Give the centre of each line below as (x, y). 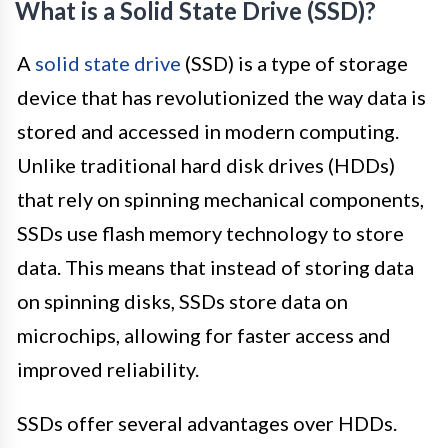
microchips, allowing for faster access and (204, 335)
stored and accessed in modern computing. (208, 131)
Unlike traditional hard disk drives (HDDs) (206, 165)
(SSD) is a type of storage (294, 63)
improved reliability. (108, 369)
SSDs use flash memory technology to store (210, 233)
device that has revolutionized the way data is (221, 97)
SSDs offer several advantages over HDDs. (207, 423)
